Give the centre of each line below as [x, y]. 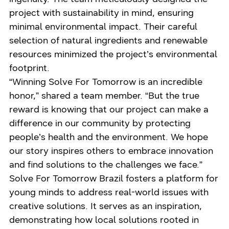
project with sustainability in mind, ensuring [102, 13]
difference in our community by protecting [100, 123]
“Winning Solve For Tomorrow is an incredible [106, 82]
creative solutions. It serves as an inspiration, [106, 206]
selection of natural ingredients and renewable [109, 40]
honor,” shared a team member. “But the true [105, 95]
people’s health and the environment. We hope [109, 137]
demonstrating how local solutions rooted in [104, 220]
